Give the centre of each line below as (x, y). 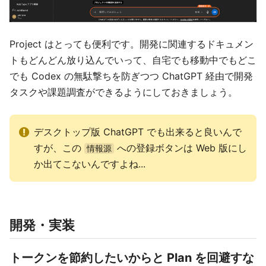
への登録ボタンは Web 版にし (180, 148)
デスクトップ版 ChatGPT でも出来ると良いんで (138, 132)
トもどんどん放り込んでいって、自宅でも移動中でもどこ (133, 60)
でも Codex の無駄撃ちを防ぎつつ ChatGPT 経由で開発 (131, 76)
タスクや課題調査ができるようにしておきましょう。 (123, 92)
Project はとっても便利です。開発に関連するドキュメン (132, 44)
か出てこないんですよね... (90, 164)
